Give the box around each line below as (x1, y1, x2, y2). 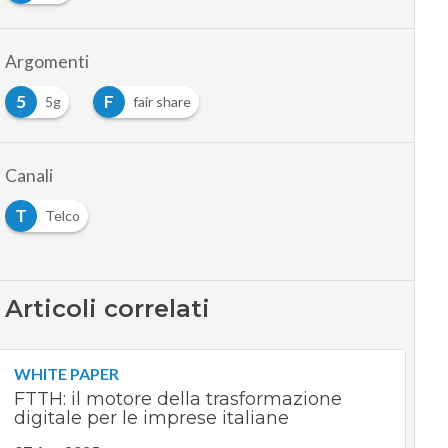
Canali (4, 165, 53, 186)
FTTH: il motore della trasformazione (13, 388, 342, 410)
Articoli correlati (4, 294, 210, 323)
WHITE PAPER (13, 364, 119, 383)
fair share (132, 93, 191, 110)
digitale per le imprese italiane (13, 407, 289, 429)
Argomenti (4, 51, 89, 72)
